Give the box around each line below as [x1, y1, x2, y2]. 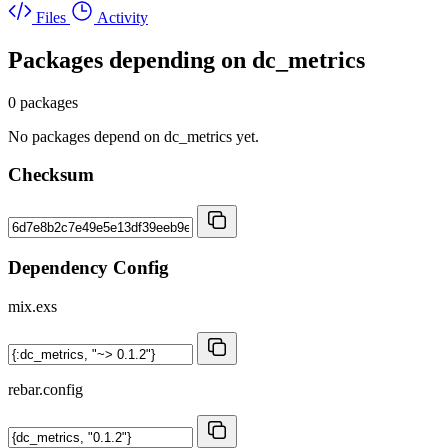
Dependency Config [8, 256, 169, 278]
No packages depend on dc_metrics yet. [8, 127, 259, 145]
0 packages [8, 93, 78, 111]
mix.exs [8, 297, 57, 315]
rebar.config [8, 380, 83, 398]
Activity [97, 8, 148, 26]
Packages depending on [8, 46, 252, 73]
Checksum [8, 164, 94, 186]
